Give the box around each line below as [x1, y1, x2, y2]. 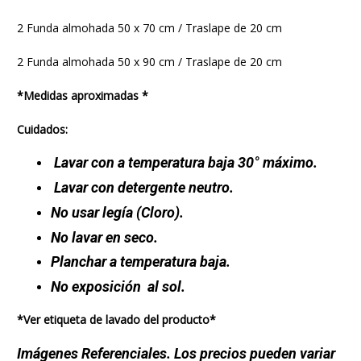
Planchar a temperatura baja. [50, 253, 230, 271]
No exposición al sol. [50, 277, 185, 295]
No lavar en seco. [50, 228, 158, 246]
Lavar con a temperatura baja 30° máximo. [50, 154, 317, 172]
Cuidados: [16, 121, 68, 137]
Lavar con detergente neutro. [50, 179, 234, 197]
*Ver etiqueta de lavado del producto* [16, 311, 216, 327]
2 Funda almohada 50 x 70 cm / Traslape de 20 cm [16, 20, 282, 36]
